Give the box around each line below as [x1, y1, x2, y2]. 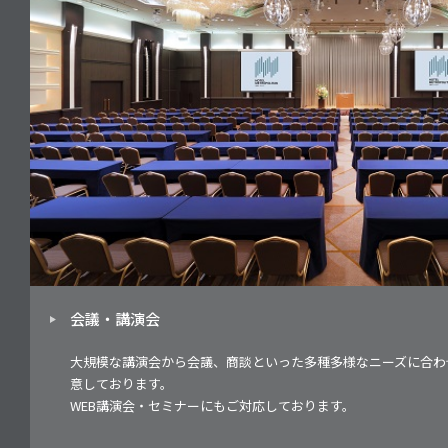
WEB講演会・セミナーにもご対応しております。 [70, 396, 355, 415]
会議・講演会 [70, 308, 160, 329]
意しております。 [70, 374, 173, 393]
